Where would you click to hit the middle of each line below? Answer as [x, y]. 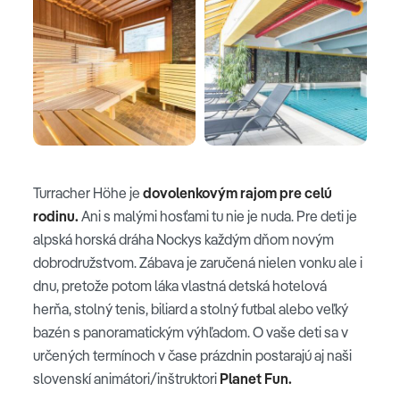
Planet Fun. [254, 379]
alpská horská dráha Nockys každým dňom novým [183, 240]
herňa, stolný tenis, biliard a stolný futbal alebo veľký [191, 309]
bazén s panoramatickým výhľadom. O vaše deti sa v [191, 333]
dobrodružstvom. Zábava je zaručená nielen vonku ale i [198, 263]
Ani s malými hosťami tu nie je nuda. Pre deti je [218, 217]
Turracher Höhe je [88, 193]
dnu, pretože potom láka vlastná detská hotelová [180, 286]
